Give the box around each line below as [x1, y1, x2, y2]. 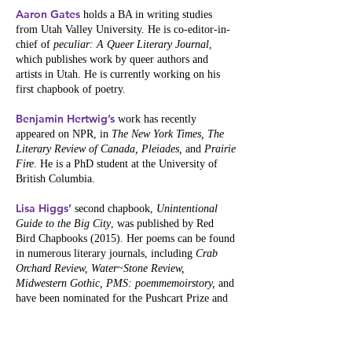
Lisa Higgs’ [16, 201, 71, 215]
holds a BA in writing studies [80, 9, 212, 20]
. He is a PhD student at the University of [34, 158, 218, 170]
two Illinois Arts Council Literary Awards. [16, 307, 203, 319]
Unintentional [156, 203, 218, 214]
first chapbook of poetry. [16, 83, 126, 95]
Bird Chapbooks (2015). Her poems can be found [16, 233, 235, 244]
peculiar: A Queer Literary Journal [53, 38, 209, 50]
